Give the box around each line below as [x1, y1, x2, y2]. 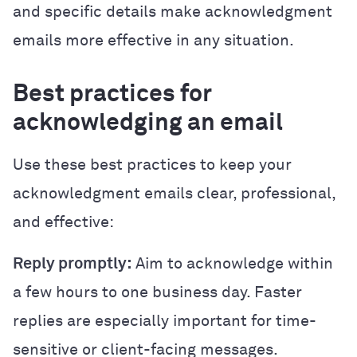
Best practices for [13, 82, 212, 107]
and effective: [13, 214, 114, 230]
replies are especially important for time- [13, 312, 316, 329]
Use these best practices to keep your [13, 156, 292, 173]
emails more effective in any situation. [13, 32, 294, 49]
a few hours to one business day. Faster [13, 284, 302, 300]
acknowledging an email [13, 111, 283, 135]
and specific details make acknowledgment [13, 3, 332, 20]
